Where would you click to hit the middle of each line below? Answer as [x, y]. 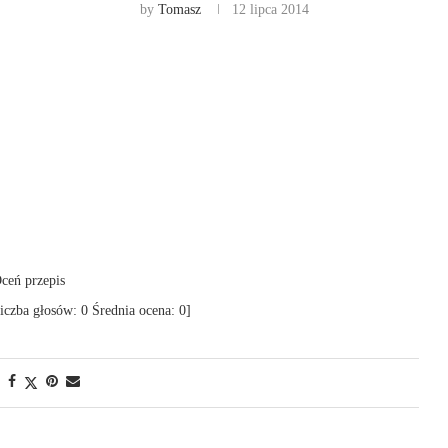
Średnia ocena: [134, 310]
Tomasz [179, 9]
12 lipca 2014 [270, 9]
